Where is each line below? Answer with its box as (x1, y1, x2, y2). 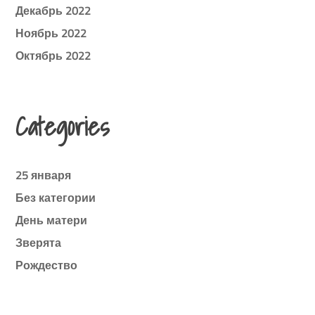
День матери (15, 211, 88, 229)
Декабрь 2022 (15, 1, 91, 19)
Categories (15, 105, 110, 147)
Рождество (15, 256, 78, 274)
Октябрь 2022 (15, 46, 91, 64)
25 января (15, 166, 72, 184)
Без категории (15, 188, 96, 206)
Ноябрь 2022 (15, 24, 87, 41)
